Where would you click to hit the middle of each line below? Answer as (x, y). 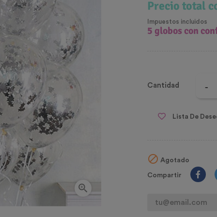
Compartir (164, 176)
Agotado (174, 161)
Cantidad (163, 86)
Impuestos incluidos (177, 22)
